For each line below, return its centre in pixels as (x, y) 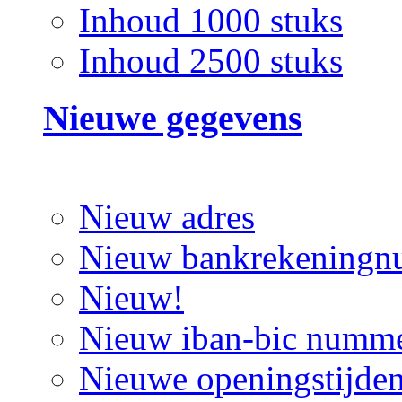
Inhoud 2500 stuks (211, 60)
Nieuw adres (167, 217)
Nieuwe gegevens (173, 118)
